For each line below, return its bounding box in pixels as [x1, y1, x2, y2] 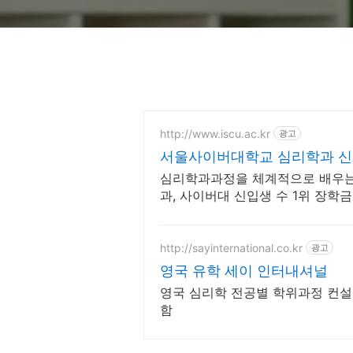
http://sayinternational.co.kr [160, 240, 303, 255]
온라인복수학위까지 [160, 205, 273, 221]
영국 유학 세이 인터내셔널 [160, 262, 328, 279]
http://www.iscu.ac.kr [160, 126, 270, 140]
